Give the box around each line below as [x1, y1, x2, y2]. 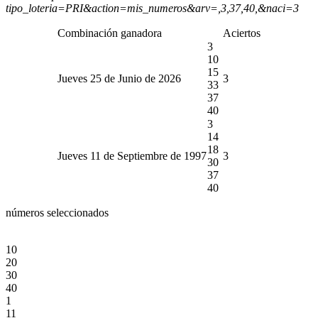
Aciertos [223, 26, 261, 39]
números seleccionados [6, 206, 109, 219]
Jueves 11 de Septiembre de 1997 [57, 149, 207, 162]
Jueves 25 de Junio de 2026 [57, 72, 181, 84]
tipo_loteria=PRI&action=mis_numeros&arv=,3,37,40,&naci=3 [6, 1, 299, 14]
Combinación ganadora [57, 26, 162, 39]
